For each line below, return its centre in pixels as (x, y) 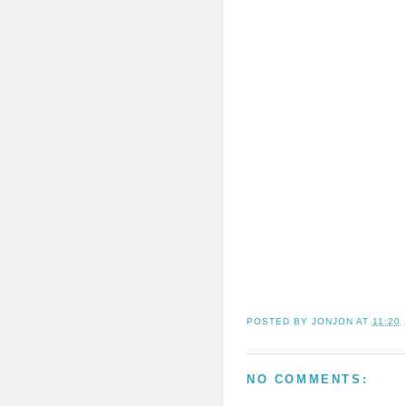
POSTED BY (280, 322)
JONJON (333, 322)
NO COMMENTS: (308, 380)
